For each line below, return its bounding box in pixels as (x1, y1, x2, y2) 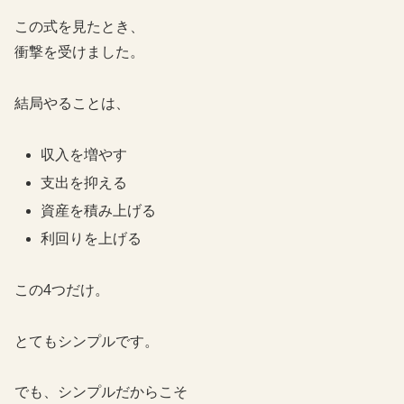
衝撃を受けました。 (14, 43, 144, 60)
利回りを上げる (41, 231, 142, 247)
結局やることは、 (14, 95, 130, 111)
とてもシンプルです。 (14, 333, 159, 349)
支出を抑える (41, 174, 128, 190)
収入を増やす (41, 146, 128, 162)
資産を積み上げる (41, 202, 157, 218)
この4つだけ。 (14, 281, 109, 298)
